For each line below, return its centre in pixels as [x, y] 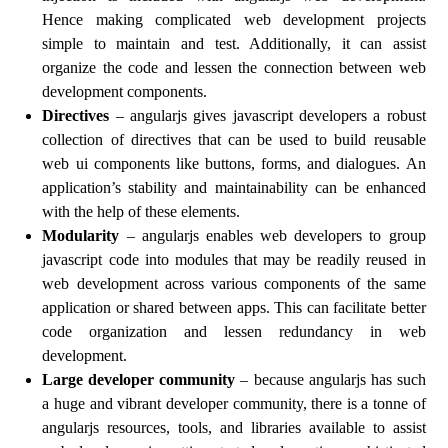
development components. [125, 91]
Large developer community [139, 379]
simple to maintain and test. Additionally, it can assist [234, 43]
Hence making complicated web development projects [234, 19]
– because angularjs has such [330, 379]
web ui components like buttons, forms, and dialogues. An [234, 163]
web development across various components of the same [234, 283]
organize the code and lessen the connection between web [234, 67]
